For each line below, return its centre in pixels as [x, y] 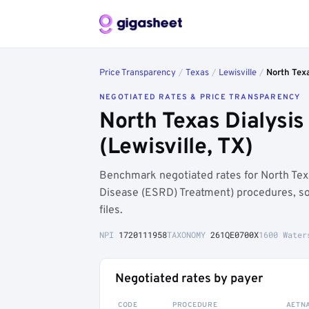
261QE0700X [235, 235]
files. [111, 210]
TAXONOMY [189, 235]
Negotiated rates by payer [189, 279]
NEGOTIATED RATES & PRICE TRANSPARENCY [200, 97]
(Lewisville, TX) [177, 148]
